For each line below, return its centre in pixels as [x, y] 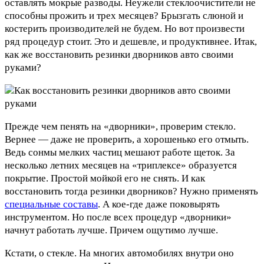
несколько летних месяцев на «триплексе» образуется [121, 165]
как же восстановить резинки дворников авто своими [119, 54]
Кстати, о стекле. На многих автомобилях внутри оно [119, 253]
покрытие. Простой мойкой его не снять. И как [105, 178]
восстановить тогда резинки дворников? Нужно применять [131, 191]
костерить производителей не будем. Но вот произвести [125, 28]
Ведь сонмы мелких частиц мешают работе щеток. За [120, 152]
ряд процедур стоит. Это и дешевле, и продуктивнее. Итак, [131, 41]
